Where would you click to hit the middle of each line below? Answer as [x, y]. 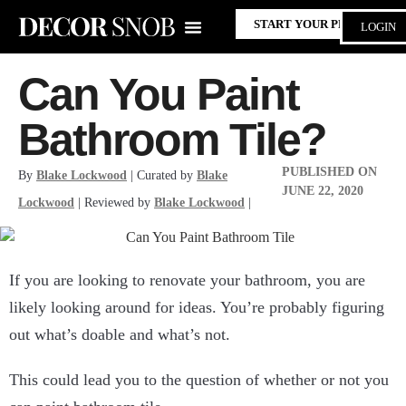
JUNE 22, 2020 [323, 191]
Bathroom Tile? [172, 140]
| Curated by [162, 175]
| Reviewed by [114, 203]
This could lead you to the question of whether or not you [199, 380]
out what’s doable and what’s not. [120, 335]
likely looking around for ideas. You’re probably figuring [197, 308]
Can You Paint [159, 94]
